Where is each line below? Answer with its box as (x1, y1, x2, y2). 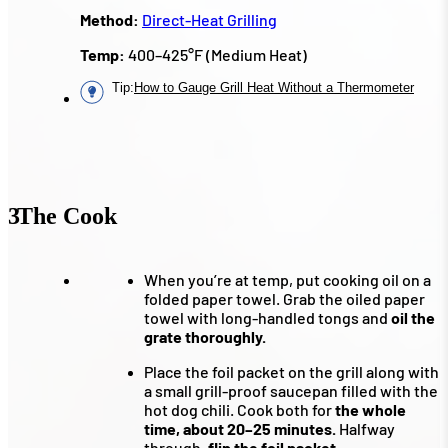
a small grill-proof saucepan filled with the (144, 381, 438, 401)
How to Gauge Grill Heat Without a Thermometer (134, 80, 414, 96)
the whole (335, 400, 406, 420)
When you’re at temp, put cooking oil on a (144, 270, 431, 290)
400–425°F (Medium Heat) (125, 45, 307, 65)
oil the (391, 308, 435, 328)
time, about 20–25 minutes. (144, 419, 336, 439)
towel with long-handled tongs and (144, 308, 391, 328)
